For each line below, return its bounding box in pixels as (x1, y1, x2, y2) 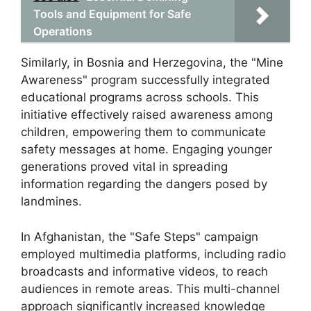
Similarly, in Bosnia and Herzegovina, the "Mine (21, 56, 283, 69)
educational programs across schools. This (21, 90, 259, 104)
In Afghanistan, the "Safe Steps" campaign (21, 229, 258, 244)
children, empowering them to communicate (21, 125, 266, 139)
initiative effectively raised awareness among (21, 108, 273, 121)
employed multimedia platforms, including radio (21, 246, 286, 261)
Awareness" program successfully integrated (21, 73, 270, 87)
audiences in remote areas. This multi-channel (21, 281, 280, 296)
